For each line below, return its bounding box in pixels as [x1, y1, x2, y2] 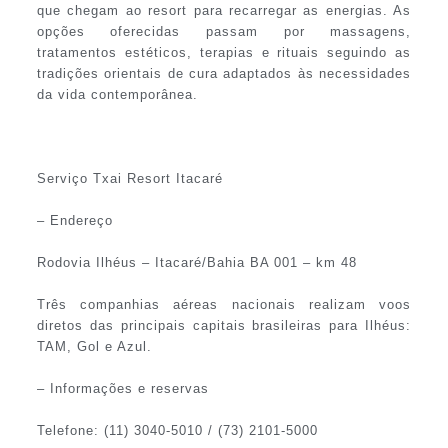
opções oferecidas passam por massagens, [36, 24, 412, 40]
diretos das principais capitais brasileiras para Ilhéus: [36, 318, 412, 334]
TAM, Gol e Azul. [36, 339, 152, 355]
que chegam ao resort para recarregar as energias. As [36, 3, 412, 19]
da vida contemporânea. [36, 87, 203, 103]
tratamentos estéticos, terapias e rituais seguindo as [36, 45, 412, 61]
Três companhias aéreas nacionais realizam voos [36, 297, 412, 313]
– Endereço [36, 213, 113, 229]
